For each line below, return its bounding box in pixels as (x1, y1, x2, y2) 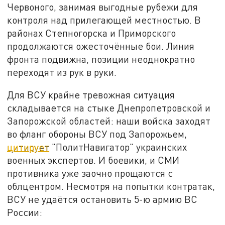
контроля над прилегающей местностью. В (7, 14, 201, 26)
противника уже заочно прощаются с (7, 167, 173, 179)
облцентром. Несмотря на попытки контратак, (7, 180, 215, 192)
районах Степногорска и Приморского (7, 27, 176, 39)
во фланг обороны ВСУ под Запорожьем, (7, 128, 187, 140)
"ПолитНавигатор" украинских (49, 141, 187, 153)
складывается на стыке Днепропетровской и (7, 102, 211, 114)
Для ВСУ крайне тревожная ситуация (7, 89, 175, 101)
